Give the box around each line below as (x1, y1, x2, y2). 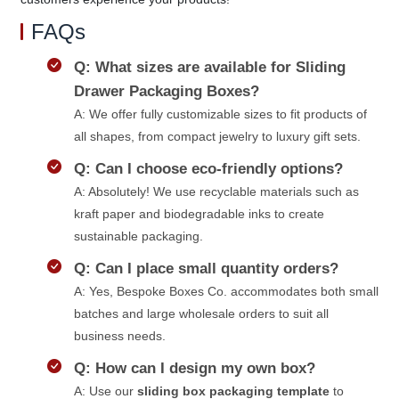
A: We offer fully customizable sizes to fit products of (73, 106, 367, 121)
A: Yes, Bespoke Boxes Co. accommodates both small (73, 283, 379, 298)
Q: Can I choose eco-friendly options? (73, 159, 343, 177)
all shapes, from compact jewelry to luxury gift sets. (73, 128, 361, 143)
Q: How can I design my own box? (73, 359, 315, 377)
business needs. (73, 328, 166, 343)
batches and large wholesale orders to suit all (73, 305, 329, 321)
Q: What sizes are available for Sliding (73, 58, 346, 76)
